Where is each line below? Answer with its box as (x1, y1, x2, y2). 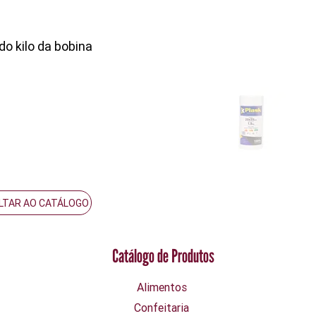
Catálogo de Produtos (112, 245, 215, 267)
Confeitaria (134, 300, 190, 315)
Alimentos (136, 280, 187, 294)
